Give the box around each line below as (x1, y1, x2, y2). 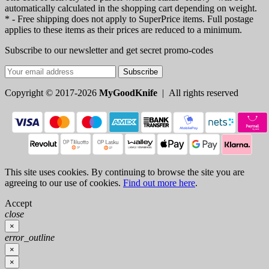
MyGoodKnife (99, 88, 157, 98)
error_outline (5, 232, 55, 243)
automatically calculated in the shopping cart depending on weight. (5, 3, 257, 14)
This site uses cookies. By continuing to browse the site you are (5, 167, 244, 178)
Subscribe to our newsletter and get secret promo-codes (5, 45, 213, 56)
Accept (5, 198, 32, 209)
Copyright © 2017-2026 (5, 88, 99, 98)
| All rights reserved (157, 88, 238, 98)
